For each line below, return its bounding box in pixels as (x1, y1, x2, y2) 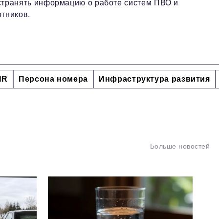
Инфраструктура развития (99, 74, 210, 83)
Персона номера (19, 74, 88, 83)
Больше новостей (150, 142, 210, 150)
